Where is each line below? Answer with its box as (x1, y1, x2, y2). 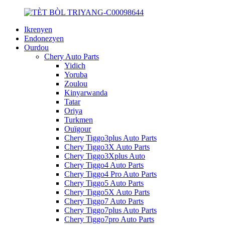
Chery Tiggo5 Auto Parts (64, 179, 144, 187)
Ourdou (24, 43, 49, 52)
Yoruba (64, 70, 87, 79)
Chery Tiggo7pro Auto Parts (64, 215, 154, 223)
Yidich (64, 61, 85, 70)
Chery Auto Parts (44, 52, 99, 61)
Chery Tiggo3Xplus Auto (64, 152, 145, 160)
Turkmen (64, 116, 93, 124)
